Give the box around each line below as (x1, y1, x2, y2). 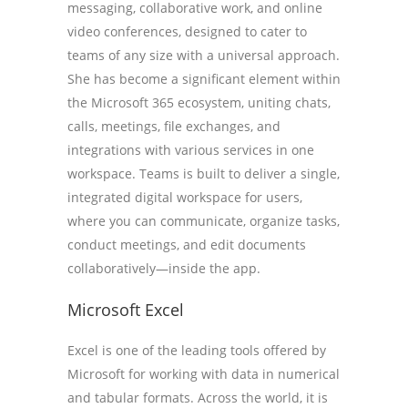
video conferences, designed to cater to (67, 23, 307, 40)
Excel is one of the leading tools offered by (67, 342, 326, 359)
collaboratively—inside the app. (67, 260, 260, 277)
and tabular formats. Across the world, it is (67, 389, 328, 406)
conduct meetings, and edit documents (67, 236, 306, 253)
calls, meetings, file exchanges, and (67, 117, 280, 135)
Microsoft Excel (67, 299, 184, 321)
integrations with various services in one (67, 141, 314, 158)
